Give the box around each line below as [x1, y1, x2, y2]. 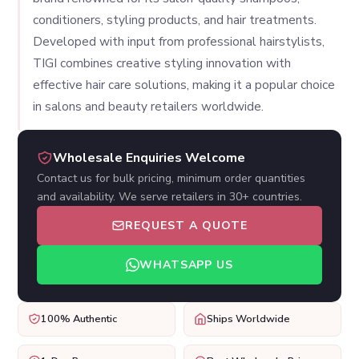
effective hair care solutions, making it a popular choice [33, 76, 336, 94]
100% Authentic [41, 311, 118, 326]
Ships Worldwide [207, 311, 290, 326]
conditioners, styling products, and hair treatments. [33, 11, 317, 29]
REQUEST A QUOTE [125, 217, 248, 233]
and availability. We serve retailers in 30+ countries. [37, 188, 303, 204]
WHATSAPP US [139, 256, 234, 272]
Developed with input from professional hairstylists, [33, 33, 325, 50]
